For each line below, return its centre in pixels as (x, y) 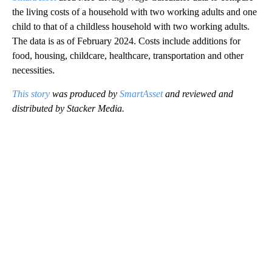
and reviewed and (198, 93)
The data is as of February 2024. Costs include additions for (126, 41)
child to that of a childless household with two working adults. (131, 26)
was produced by (85, 93)
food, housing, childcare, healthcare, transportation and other (128, 55)
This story (31, 93)
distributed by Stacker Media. (68, 108)
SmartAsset (141, 93)
